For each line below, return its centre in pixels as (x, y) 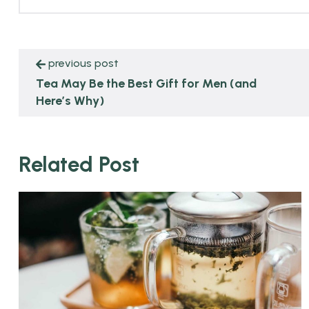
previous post (83, 63)
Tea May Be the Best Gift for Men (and (146, 83)
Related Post (79, 164)
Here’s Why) (70, 100)
